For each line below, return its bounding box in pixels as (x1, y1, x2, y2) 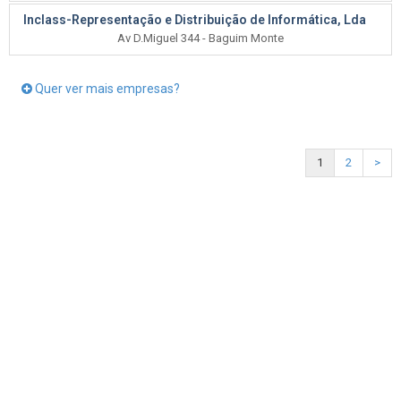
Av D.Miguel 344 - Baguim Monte (117, 31, 284, 45)
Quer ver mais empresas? (32, 81, 180, 96)
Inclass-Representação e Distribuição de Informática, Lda (23, 13, 366, 27)
